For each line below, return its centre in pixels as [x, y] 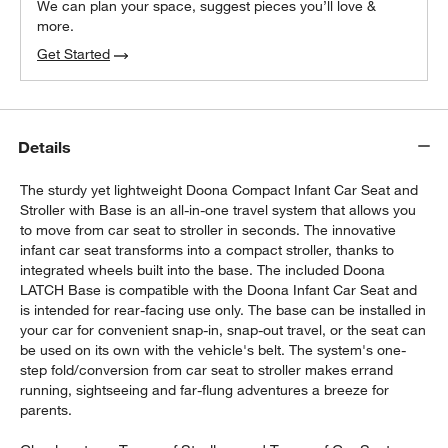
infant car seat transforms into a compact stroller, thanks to [207, 250]
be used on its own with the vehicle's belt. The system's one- [213, 350]
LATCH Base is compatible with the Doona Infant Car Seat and [219, 290]
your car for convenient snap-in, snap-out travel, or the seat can [223, 330]
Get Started [74, 54]
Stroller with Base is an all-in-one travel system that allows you [218, 210]
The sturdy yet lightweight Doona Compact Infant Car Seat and [219, 190]
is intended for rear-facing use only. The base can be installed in [223, 310]
